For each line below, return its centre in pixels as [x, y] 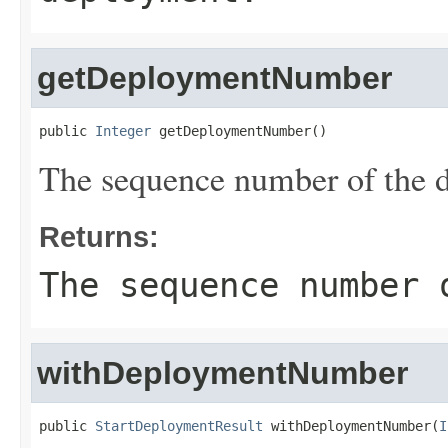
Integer [123, 131]
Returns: [99, 236]
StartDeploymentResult [179, 426]
